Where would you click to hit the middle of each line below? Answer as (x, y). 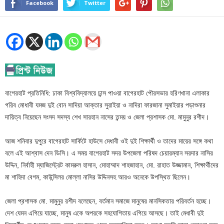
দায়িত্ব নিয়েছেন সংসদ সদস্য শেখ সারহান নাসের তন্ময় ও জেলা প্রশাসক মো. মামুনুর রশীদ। (107, 117)
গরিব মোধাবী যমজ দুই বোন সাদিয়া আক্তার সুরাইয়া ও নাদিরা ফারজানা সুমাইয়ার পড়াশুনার (105, 105)
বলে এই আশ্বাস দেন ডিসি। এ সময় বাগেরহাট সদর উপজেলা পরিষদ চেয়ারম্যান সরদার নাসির (109, 153)
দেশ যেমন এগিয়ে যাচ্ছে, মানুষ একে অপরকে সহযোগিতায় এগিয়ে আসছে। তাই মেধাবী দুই (104, 213)
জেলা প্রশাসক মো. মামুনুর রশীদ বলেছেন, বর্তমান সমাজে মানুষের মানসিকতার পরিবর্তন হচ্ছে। (108, 201)
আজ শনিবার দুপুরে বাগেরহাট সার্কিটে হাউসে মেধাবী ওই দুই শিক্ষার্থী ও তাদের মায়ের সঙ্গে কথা (109, 141)
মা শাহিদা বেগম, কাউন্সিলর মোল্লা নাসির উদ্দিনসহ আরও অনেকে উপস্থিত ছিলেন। (98, 177)
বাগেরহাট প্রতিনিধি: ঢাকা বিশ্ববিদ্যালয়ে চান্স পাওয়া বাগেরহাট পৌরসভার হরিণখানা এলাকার (107, 93)
